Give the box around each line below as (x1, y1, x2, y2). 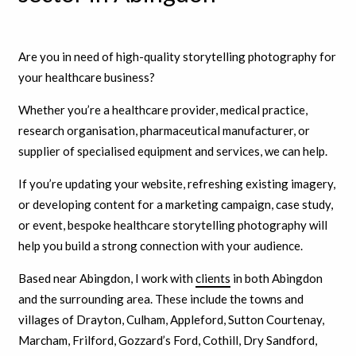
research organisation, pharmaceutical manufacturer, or (17, 122, 310, 137)
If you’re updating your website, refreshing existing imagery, (17, 176, 335, 191)
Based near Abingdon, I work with (17, 270, 195, 285)
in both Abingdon (230, 270, 323, 285)
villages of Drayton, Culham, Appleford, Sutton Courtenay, (17, 311, 324, 327)
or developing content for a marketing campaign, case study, (17, 196, 333, 211)
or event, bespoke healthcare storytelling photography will (17, 217, 327, 232)
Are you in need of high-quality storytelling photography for (17, 48, 336, 64)
